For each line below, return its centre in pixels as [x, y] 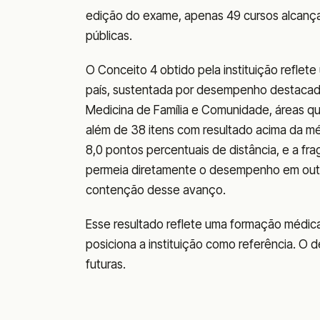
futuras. [106, 264]
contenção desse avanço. [156, 190]
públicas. [109, 35]
